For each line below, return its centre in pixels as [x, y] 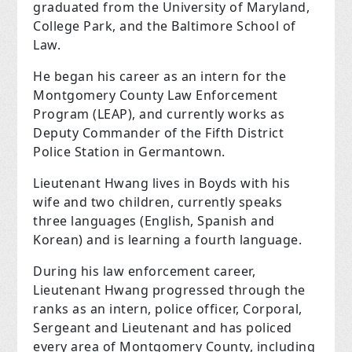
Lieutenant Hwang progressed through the [169, 290]
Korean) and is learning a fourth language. [168, 240]
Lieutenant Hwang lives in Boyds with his [162, 183]
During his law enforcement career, [145, 271]
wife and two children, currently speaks [158, 202]
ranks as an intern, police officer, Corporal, [168, 309]
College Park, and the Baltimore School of [165, 26]
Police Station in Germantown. [129, 152]
